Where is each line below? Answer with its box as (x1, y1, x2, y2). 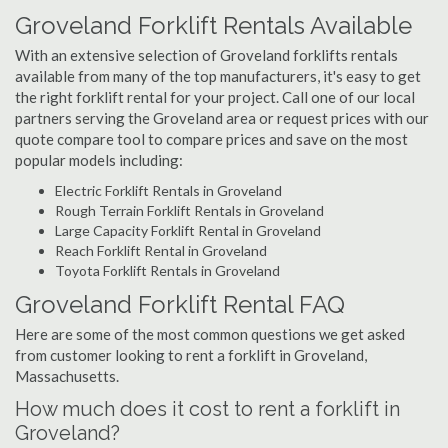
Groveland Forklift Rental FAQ (15, 290, 345, 319)
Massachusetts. (15, 367, 119, 385)
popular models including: (15, 151, 183, 169)
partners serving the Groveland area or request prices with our (15, 109, 429, 127)
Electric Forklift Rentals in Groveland (55, 182, 282, 199)
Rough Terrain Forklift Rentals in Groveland (55, 202, 324, 219)
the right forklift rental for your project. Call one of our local (15, 88, 415, 106)
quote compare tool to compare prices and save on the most (15, 130, 408, 148)
